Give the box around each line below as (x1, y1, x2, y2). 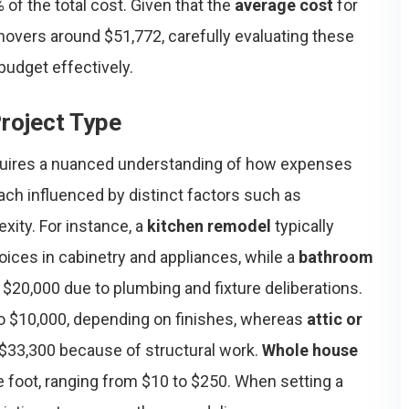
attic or (307, 309, 362, 329)
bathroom (299, 247, 373, 267)
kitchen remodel (147, 216, 271, 236)
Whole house (262, 341, 358, 360)
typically (271, 216, 334, 236)
